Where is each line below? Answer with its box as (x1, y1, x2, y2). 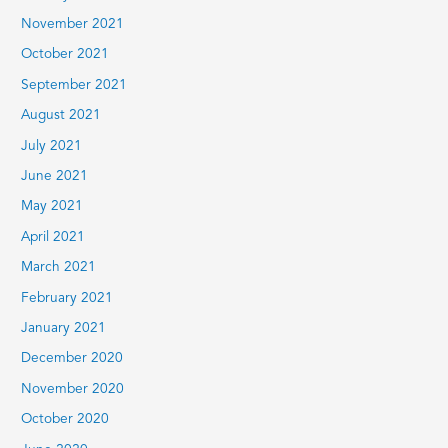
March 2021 (21, 261, 97, 275)
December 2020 (21, 352, 124, 366)
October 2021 (21, 48, 110, 62)
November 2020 (21, 382, 125, 396)
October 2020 (21, 413, 110, 427)
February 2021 (21, 291, 114, 305)
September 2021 (21, 78, 128, 92)
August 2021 (21, 109, 102, 123)
